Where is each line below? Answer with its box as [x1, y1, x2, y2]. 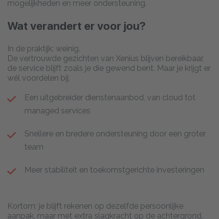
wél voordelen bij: [7, 73, 70, 83]
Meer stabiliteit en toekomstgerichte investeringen [24, 165, 204, 175]
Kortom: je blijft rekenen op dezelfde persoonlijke [7, 201, 183, 211]
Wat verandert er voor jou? [7, 19, 146, 33]
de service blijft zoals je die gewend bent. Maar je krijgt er [7, 63, 211, 73]
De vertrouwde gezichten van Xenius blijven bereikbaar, [7, 53, 204, 63]
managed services [24, 106, 90, 115]
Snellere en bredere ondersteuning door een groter [24, 129, 206, 138]
